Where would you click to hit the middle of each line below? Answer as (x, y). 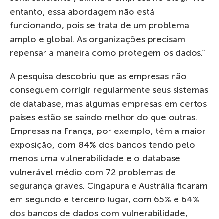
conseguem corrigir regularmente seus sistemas (109, 90)
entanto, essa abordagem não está (82, 11)
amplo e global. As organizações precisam (98, 39)
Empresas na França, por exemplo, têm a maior (108, 131)
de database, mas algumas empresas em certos (108, 103)
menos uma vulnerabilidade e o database (95, 158)
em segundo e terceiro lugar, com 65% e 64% (105, 199)
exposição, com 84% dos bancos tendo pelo (102, 144)
